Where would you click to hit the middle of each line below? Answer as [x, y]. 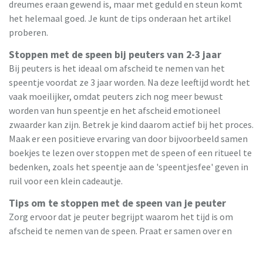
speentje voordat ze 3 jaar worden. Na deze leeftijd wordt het [129, 82]
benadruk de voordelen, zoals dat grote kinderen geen [117, 245]
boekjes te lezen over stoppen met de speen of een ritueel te [130, 153]
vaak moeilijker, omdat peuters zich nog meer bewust [116, 97]
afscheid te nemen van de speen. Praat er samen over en [120, 231]
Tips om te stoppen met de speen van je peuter [117, 203]
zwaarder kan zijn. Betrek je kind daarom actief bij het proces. [131, 125]
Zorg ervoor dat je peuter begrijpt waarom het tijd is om [121, 217]
